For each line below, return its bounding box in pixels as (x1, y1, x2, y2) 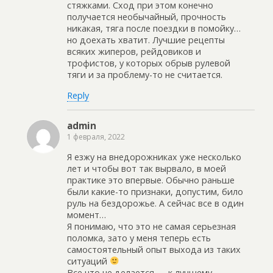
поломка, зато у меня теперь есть (67, 232, 211, 244)
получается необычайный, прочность (67, 11, 226, 23)
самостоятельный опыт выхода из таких (67, 243, 241, 255)
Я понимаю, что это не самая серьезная (67, 220, 236, 232)
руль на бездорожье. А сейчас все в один (67, 197, 244, 209)
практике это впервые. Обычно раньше (67, 174, 235, 186)
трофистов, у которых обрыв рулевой (67, 57, 230, 69)
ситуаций (67, 255, 110, 267)
